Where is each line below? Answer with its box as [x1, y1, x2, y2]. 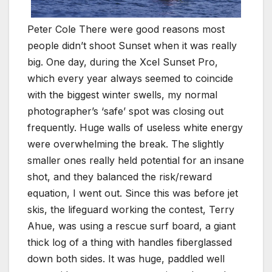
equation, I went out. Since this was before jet [27, 187, 238, 200]
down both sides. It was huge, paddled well [27, 253, 225, 265]
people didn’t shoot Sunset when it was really [27, 39, 237, 52]
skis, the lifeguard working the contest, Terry [27, 203, 234, 216]
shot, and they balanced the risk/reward [27, 171, 212, 183]
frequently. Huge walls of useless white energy [27, 121, 243, 134]
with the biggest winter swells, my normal [27, 89, 217, 101]
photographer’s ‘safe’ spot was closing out [27, 105, 223, 118]
